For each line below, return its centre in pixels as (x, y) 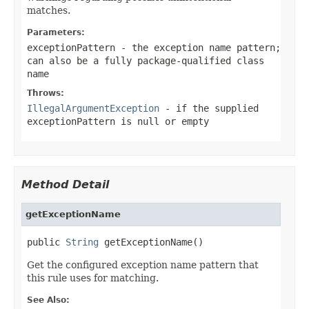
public (46, 242)
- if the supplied (209, 108)
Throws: (46, 93)
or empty (184, 121)
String (82, 242)
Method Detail (65, 184)
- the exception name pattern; (198, 47)
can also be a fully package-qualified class (146, 60)
